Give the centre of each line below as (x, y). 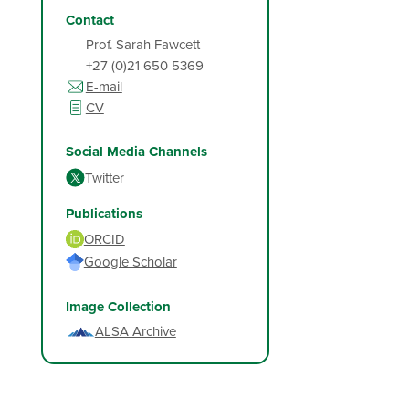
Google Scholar (130, 262)
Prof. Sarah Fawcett (142, 45)
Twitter (104, 177)
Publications (104, 214)
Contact (89, 21)
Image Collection (118, 307)
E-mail (104, 87)
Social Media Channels (136, 152)
